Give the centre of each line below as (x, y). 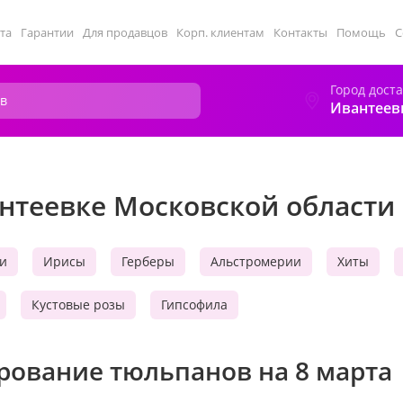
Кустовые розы (78, 304)
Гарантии (47, 32)
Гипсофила (194, 304)
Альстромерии (256, 261)
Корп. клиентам (220, 32)
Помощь (361, 32)
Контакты (300, 32)
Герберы (148, 261)
